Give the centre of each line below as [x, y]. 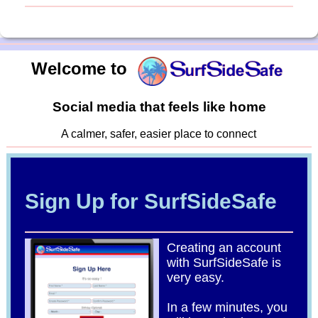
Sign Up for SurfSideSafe [150, 202]
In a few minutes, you [227, 308]
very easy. [196, 278]
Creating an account [224, 248]
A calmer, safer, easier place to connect [159, 134]
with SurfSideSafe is [224, 263]
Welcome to [79, 68]
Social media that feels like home [159, 106]
